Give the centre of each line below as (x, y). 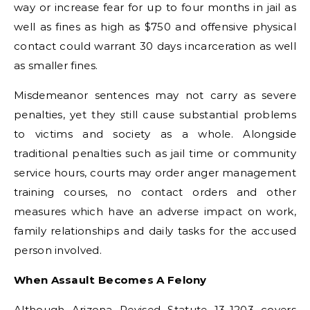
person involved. (58, 250)
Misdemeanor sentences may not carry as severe (155, 95)
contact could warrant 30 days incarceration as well (155, 46)
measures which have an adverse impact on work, (155, 211)
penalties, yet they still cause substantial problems (155, 115)
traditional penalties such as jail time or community (155, 153)
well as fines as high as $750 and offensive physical (155, 27)
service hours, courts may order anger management (155, 173)
